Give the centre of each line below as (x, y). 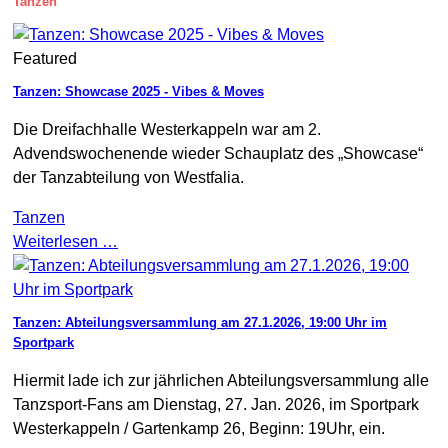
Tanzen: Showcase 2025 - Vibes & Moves (138, 91)
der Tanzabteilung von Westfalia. (128, 177)
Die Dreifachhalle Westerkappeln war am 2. (167, 129)
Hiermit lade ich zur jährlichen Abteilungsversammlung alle (221, 380)
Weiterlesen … (65, 241)
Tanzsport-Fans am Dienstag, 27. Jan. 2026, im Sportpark (216, 404)
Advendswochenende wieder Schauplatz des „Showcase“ (218, 153)
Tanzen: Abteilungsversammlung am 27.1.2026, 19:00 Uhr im (200, 322)
